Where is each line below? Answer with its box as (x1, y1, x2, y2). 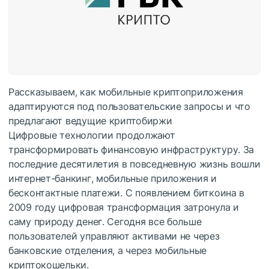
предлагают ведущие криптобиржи (8, 115, 172, 127)
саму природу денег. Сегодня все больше (8, 216, 202, 228)
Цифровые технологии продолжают (8, 129, 175, 142)
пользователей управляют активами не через (8, 230, 220, 243)
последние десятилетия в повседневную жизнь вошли (8, 158, 261, 171)
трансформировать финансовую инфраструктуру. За (8, 144, 255, 156)
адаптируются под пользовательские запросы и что (8, 100, 250, 113)
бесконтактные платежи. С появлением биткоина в (8, 187, 245, 199)
